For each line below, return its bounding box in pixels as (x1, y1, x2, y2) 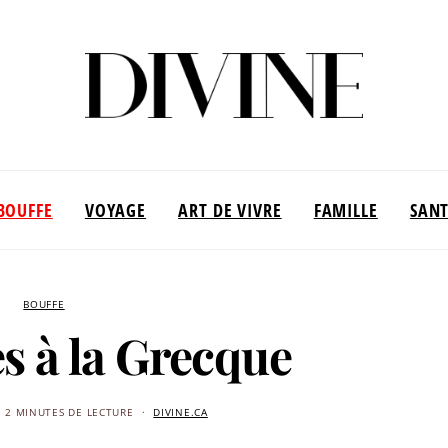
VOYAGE (84, 198, 147, 222)
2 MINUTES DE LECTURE (5, 406, 134, 419)
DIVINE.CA (153, 406, 208, 419)
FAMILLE (313, 198, 378, 222)
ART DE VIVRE (178, 198, 282, 222)
